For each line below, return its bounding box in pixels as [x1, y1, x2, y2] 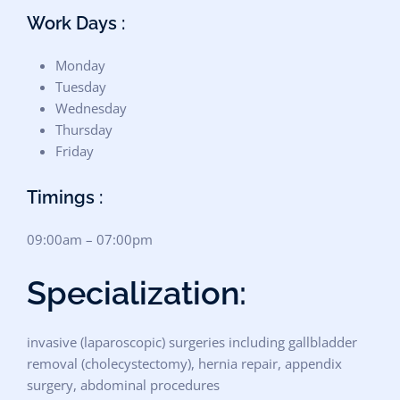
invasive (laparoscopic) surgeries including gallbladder [27, 333, 357, 351]
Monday [55, 56, 105, 74]
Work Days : [27, 12, 125, 34]
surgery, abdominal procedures [27, 376, 220, 394]
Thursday [55, 121, 112, 138]
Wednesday [55, 99, 127, 117]
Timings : [27, 187, 103, 208]
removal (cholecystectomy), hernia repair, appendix [27, 354, 342, 372]
